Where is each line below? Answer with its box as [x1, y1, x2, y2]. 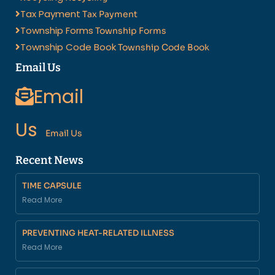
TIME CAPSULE [22, 180, 82, 192]
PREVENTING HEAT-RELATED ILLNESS [22, 228, 174, 239]
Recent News [15, 153, 83, 168]
